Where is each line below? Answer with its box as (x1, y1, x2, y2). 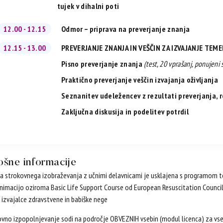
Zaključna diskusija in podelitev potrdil (61, 107, 189, 117)
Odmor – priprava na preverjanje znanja (61, 24, 190, 34)
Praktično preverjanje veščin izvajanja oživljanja (61, 75, 218, 85)
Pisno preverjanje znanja (61, 59, 144, 69)
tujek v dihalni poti (57, 1, 119, 11)
